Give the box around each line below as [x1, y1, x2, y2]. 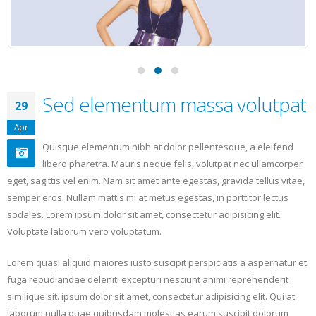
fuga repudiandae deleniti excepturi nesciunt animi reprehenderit [7, 273, 288, 286]
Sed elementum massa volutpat [42, 91, 306, 119]
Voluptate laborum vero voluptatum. [7, 225, 162, 238]
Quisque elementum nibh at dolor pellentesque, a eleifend [42, 140, 293, 154]
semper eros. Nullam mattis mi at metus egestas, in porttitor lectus [7, 191, 288, 205]
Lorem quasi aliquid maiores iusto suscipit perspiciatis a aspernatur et [7, 256, 307, 269]
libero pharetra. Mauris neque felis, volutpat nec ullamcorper [42, 157, 303, 171]
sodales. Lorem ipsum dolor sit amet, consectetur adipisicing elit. [7, 208, 281, 221]
